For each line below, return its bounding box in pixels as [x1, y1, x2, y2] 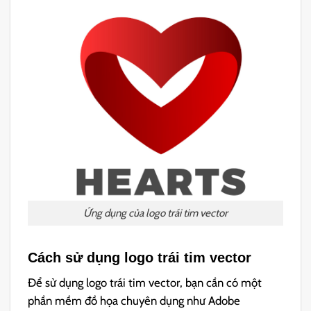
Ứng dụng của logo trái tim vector [83, 205, 228, 219]
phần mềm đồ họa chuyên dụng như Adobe [28, 294, 241, 308]
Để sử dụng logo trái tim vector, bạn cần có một [28, 276, 262, 290]
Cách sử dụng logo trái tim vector [28, 250, 252, 266]
